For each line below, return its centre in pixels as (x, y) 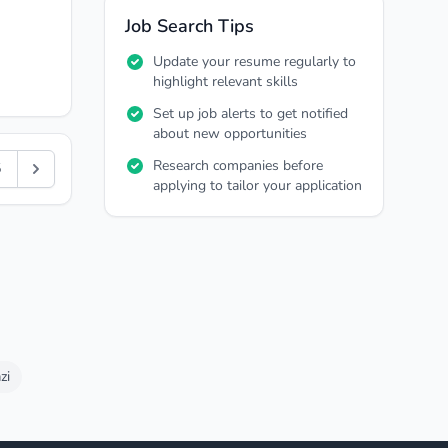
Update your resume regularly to (254, 61)
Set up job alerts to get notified (250, 113)
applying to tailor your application (257, 185)
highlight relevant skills (225, 81)
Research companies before (238, 165)
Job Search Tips (189, 26)
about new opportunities (230, 133)
